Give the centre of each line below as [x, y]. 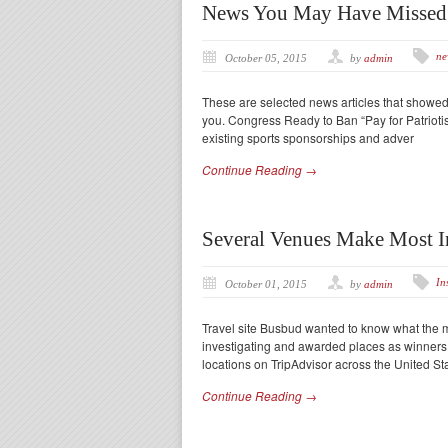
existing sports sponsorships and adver [308, 137]
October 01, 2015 [266, 284]
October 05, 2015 [266, 58]
